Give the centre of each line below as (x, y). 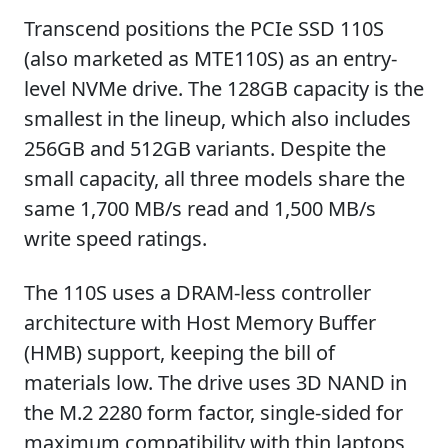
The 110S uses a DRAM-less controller (197, 292)
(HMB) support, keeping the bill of (179, 352)
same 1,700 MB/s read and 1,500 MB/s (200, 208)
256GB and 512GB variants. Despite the (205, 148)
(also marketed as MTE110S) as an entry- (210, 58)
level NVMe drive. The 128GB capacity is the (224, 88)
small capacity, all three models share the (214, 178)
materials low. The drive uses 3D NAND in (215, 382)
